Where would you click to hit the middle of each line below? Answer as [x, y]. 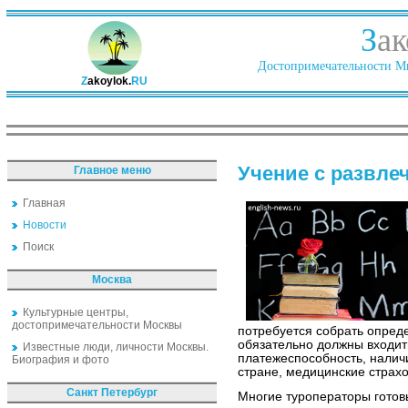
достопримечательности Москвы [97, 325]
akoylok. [109, 81]
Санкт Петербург [112, 393]
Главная [44, 203]
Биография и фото [61, 360]
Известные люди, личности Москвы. [116, 347]
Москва [112, 280]
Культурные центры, [76, 312]
